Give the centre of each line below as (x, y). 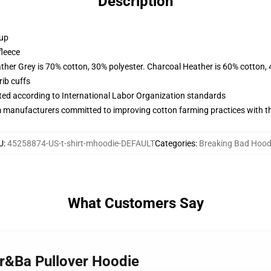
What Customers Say (135, 203)
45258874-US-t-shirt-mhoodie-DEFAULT (81, 143)
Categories (175, 143)
